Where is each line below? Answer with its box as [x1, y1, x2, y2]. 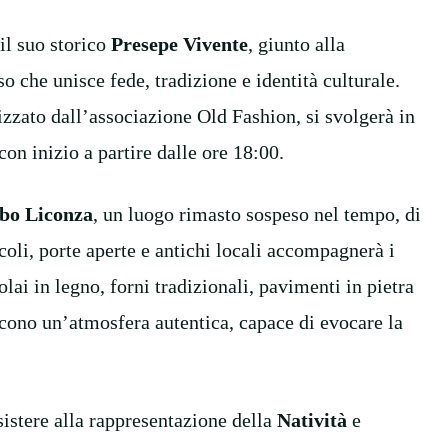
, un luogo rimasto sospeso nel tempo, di [93, 202, 421, 225]
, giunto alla [248, 32, 345, 55]
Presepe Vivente [111, 32, 248, 55]
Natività [277, 408, 347, 431]
